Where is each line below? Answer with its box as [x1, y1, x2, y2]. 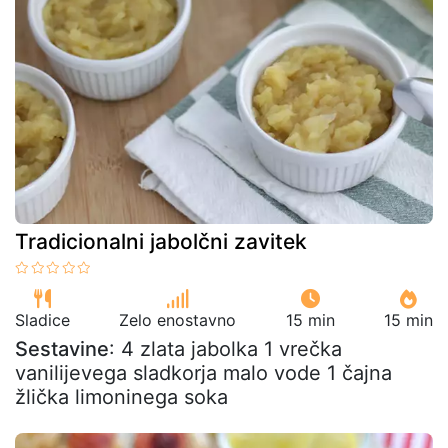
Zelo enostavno [119, 310, 237, 330]
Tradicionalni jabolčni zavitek [15, 229, 307, 254]
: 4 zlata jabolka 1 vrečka [109, 337, 342, 361]
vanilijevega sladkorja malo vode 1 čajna [15, 361, 392, 385]
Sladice [15, 310, 70, 330]
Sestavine [15, 337, 109, 361]
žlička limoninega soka [15, 385, 228, 409]
